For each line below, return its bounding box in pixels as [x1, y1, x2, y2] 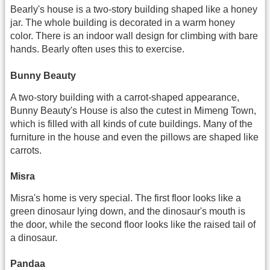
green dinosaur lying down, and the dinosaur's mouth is [10, 206, 245, 216]
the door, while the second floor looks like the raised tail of [10, 219, 256, 230]
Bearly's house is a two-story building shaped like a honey [10, 4, 257, 15]
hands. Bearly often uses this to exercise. [10, 44, 184, 55]
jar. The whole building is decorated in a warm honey [10, 17, 235, 28]
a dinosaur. [10, 232, 57, 243]
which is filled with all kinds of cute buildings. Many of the [10, 118, 253, 129]
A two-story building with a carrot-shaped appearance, [10, 92, 239, 102]
